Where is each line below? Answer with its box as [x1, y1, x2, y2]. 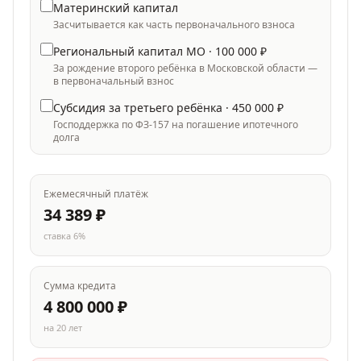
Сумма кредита [44, 279, 116, 293]
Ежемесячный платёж [44, 187, 148, 201]
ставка [44, 230, 73, 242]
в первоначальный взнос [53, 74, 174, 88]
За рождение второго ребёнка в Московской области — [53, 61, 317, 75]
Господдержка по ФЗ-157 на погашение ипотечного [53, 118, 298, 131]
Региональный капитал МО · [53, 44, 215, 59]
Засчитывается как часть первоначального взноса [53, 18, 295, 31]
